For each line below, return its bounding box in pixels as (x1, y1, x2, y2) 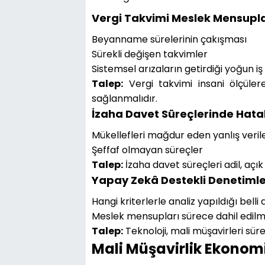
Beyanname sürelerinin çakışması (92, 32, 247, 46)
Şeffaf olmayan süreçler (92, 143, 203, 157)
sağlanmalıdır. (92, 91, 157, 105)
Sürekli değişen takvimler (92, 47, 208, 61)
